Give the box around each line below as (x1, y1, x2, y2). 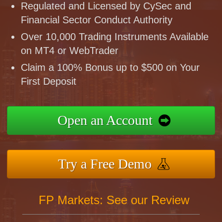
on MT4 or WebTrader (21, 45, 119, 56)
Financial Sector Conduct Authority (21, 14, 173, 25)
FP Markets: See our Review (38, 193, 189, 207)
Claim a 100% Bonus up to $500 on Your (21, 61, 200, 73)
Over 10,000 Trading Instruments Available (21, 31, 209, 42)
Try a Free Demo (58, 156, 152, 171)
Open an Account (57, 112, 153, 128)
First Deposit (21, 75, 77, 87)
